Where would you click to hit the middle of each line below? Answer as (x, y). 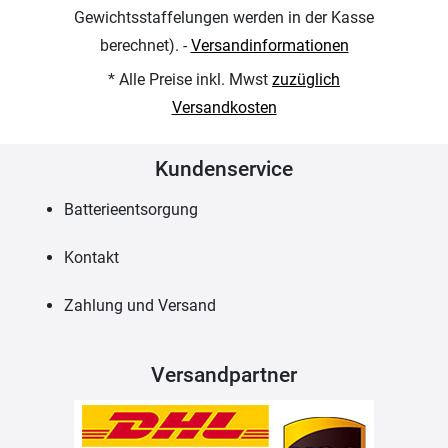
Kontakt (91, 257)
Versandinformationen (269, 45)
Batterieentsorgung (131, 209)
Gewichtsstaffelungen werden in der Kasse (224, 17)
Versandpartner (224, 374)
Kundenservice (224, 168)
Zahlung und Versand (140, 305)
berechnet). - (145, 45)
